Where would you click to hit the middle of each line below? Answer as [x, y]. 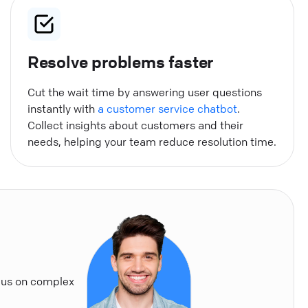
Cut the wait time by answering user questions [144, 92]
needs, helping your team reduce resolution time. [152, 141]
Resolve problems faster [120, 62]
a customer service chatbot [167, 108]
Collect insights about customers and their [135, 125]
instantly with [62, 108]
